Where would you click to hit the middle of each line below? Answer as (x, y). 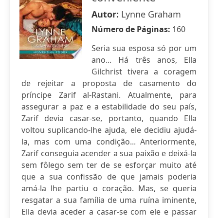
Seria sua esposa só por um (144, 48)
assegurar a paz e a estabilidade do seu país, (109, 107)
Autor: (106, 14)
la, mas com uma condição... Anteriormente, (109, 142)
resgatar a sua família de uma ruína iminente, (109, 200)
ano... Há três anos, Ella (144, 60)
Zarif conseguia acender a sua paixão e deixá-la (109, 153)
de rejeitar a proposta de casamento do (109, 83)
